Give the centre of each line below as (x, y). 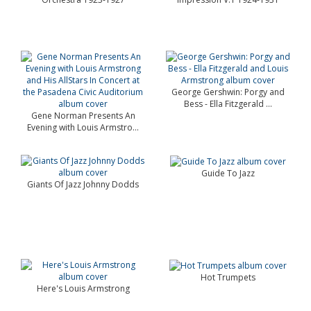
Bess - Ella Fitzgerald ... (228, 104)
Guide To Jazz (228, 174)
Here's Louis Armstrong (83, 288)
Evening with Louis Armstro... (83, 127)
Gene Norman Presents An (83, 116)
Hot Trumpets (228, 278)
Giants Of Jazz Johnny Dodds (83, 184)
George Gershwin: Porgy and (228, 92)
